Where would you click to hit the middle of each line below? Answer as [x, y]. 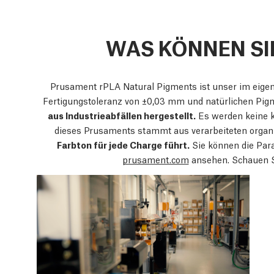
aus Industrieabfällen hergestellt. [121, 115]
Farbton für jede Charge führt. [123, 145]
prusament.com [155, 159]
